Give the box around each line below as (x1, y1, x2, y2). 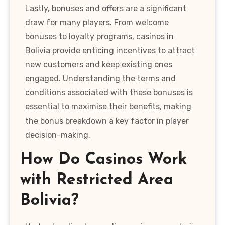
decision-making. (25, 130, 90, 140)
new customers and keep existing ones (25, 60, 172, 70)
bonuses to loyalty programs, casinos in (25, 32, 174, 42)
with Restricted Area (20, 172, 173, 189)
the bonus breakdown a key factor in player (25, 116, 189, 126)
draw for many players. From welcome (25, 18, 169, 28)
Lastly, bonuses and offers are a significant (25, 4, 186, 14)
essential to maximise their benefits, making (25, 102, 191, 112)
